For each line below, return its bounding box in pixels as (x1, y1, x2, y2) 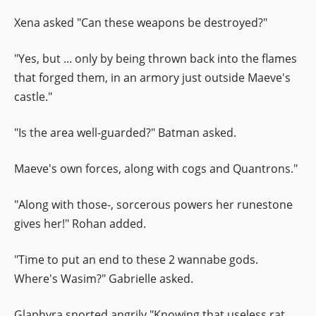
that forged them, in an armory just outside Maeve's (14, 69, 291, 85)
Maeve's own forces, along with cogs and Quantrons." (14, 160, 298, 176)
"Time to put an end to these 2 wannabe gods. (14, 251, 258, 267)
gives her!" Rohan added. (14, 215, 146, 231)
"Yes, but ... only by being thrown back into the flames (14, 50, 297, 66)
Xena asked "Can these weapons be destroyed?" (14, 14, 267, 30)
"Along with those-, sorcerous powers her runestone (14, 196, 293, 212)
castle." (14, 88, 52, 104)
